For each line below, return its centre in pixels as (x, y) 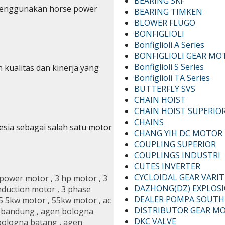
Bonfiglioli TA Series (172, 78)
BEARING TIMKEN (168, 11)
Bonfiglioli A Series (170, 44)
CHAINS (149, 122)
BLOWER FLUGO (165, 22)
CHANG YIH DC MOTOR (179, 133)
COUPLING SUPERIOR (175, 144)
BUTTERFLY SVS (165, 89)
